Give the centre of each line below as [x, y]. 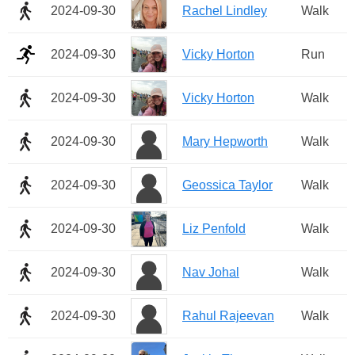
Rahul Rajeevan [228, 316]
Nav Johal [211, 273]
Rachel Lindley [225, 11]
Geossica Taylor [227, 185]
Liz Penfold [214, 229]
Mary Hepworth [225, 142]
